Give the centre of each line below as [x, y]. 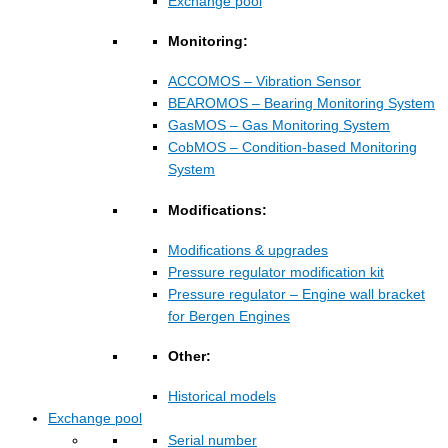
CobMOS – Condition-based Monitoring [292, 148]
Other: [189, 356]
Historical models [222, 397]
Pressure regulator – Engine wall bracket [296, 294]
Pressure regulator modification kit [276, 272]
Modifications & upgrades [248, 250]
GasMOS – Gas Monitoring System [279, 126]
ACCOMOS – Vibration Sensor [264, 82]
